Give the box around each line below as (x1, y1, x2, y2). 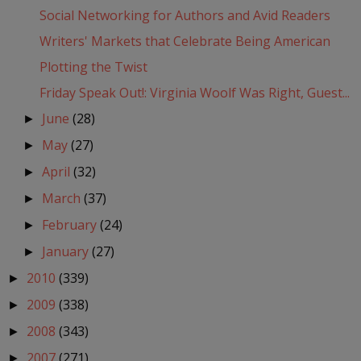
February (42, 216, 101, 234)
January (42, 243, 93, 261)
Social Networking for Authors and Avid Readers (39, 6, 330, 25)
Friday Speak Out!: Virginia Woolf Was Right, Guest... (39, 84, 350, 102)
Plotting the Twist (39, 58, 147, 77)
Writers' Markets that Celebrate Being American (39, 32, 330, 51)
